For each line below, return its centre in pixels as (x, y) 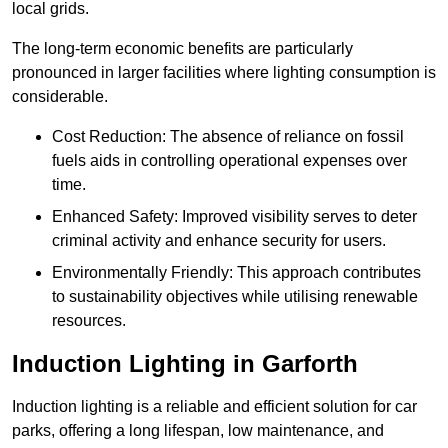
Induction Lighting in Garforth (185, 364)
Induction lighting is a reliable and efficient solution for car (214, 407)
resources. (89, 321)
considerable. (60, 97)
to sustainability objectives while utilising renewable (235, 297)
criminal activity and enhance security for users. (219, 241)
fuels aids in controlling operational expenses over (229, 161)
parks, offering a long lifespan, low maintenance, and (198, 431)
